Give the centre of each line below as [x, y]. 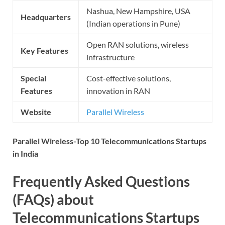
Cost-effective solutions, [129, 78]
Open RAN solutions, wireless [138, 45]
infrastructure [110, 57]
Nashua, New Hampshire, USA [138, 11]
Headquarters [46, 17]
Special [33, 78]
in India [25, 154]
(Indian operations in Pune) [133, 24]
